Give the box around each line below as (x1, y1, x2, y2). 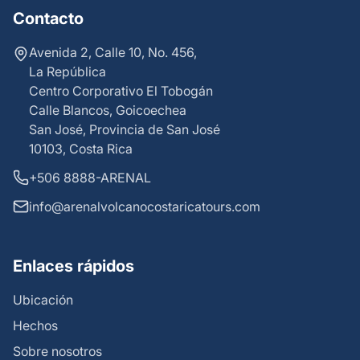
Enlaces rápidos (13, 256, 134, 276)
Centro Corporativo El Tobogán (29, 83, 213, 100)
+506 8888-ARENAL (29, 170, 151, 186)
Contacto (13, 9, 84, 29)
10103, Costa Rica (29, 141, 133, 157)
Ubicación (13, 292, 73, 309)
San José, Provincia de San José (29, 121, 220, 138)
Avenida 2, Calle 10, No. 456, (29, 44, 197, 61)
